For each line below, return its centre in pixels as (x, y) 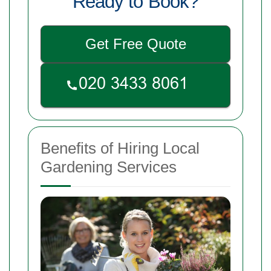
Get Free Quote (135, 44)
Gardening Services (109, 167)
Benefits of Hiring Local (120, 149)
